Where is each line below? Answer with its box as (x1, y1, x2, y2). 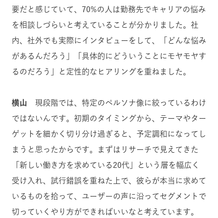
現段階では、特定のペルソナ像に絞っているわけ (27, 98, 206, 107)
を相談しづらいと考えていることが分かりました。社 (12, 20, 199, 29)
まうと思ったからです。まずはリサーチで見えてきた (12, 145, 199, 153)
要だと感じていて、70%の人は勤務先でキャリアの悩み (12, 5, 206, 13)
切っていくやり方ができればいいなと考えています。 (12, 207, 199, 216)
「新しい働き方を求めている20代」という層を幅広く (12, 161, 200, 169)
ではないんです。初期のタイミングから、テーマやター (12, 114, 206, 122)
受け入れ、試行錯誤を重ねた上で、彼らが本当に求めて (12, 176, 206, 184)
